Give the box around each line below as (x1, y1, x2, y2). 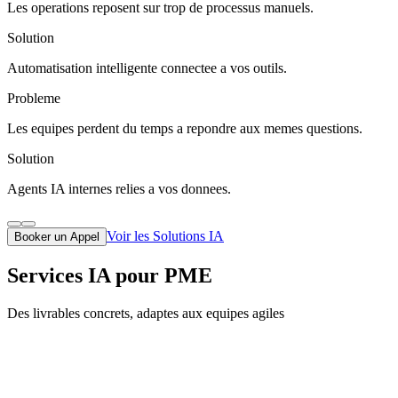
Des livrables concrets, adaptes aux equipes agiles (7, 305, 284, 321)
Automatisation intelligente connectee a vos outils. (7, 60, 287, 76)
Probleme (7, 90, 60, 106)
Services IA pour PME (7, 263, 212, 287)
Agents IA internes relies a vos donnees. (7, 180, 231, 196)
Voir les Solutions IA (107, 227, 224, 243)
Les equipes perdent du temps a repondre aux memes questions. (7, 120, 362, 136)
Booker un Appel (14, 229, 99, 243)
